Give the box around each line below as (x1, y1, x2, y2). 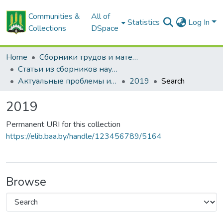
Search (161, 76, 185, 87)
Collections (28, 23, 67, 34)
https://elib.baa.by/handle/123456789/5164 (6, 131, 162, 142)
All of (91, 11, 110, 22)
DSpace (91, 23, 118, 34)
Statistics (127, 17, 160, 28)
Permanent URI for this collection (6, 119, 120, 130)
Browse (6, 174, 46, 190)
